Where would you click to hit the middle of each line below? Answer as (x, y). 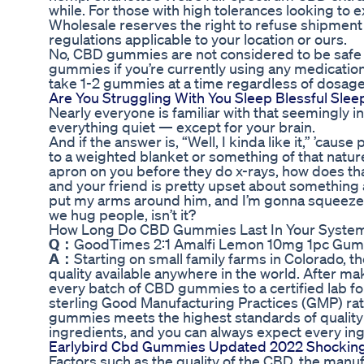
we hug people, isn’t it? (122, 215)
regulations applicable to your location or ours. (198, 39)
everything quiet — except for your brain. (182, 127)
